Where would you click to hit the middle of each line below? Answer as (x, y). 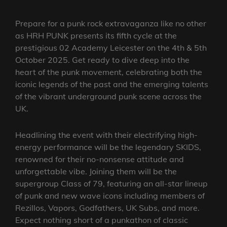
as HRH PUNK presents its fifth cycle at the (96, 35)
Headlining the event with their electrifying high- (106, 135)
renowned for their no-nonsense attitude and (100, 159)
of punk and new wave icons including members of (110, 195)
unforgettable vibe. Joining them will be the (96, 171)
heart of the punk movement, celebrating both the (109, 72)
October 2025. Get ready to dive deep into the (102, 60)
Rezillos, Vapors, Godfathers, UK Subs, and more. (107, 207)
